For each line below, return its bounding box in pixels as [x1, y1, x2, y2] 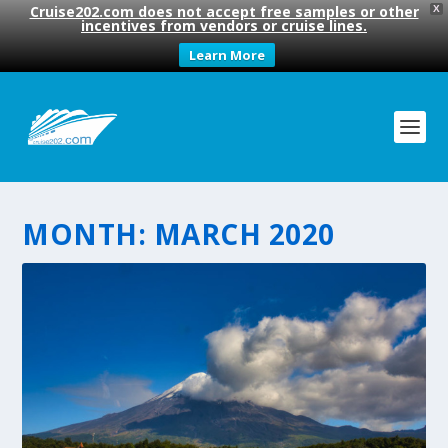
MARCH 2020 [153, 215, 335, 253]
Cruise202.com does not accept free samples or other [29, 2, 419, 21]
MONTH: [22, 215, 154, 253]
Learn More [188, 46, 265, 64]
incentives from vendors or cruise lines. [81, 16, 367, 35]
